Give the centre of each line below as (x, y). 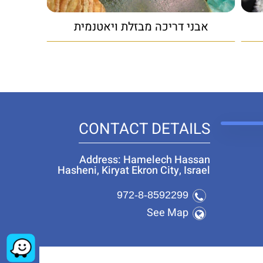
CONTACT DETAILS (144, 129)
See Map (167, 213)
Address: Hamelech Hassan (144, 160)
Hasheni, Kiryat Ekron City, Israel (134, 170)
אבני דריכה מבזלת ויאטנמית (141, 26)
